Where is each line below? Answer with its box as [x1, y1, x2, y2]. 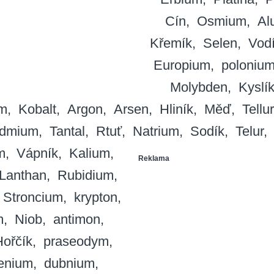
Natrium [133, 124, 179, 139]
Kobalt [18, 102, 56, 117]
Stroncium [3, 190, 63, 206]
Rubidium [57, 168, 114, 183]
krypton [74, 190, 117, 206]
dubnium [44, 256, 95, 272]
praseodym [43, 234, 109, 250]
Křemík [149, 35, 192, 51]
